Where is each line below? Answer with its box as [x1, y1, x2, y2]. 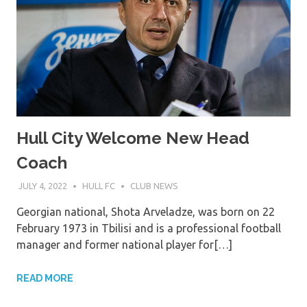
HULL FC [82, 181, 115, 191]
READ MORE [16, 273, 73, 284]
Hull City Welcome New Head [16, 127, 249, 148]
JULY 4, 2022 [18, 181, 67, 191]
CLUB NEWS [130, 181, 178, 191]
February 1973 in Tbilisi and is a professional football [16, 222, 281, 235]
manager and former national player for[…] [16, 238, 232, 251]
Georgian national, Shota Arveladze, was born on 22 [16, 206, 275, 219]
